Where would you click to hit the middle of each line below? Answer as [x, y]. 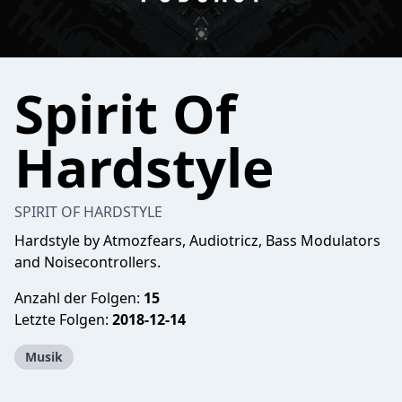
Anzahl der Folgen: [79, 298]
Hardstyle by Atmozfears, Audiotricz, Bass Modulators [197, 240]
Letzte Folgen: [63, 319]
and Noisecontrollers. [87, 262]
